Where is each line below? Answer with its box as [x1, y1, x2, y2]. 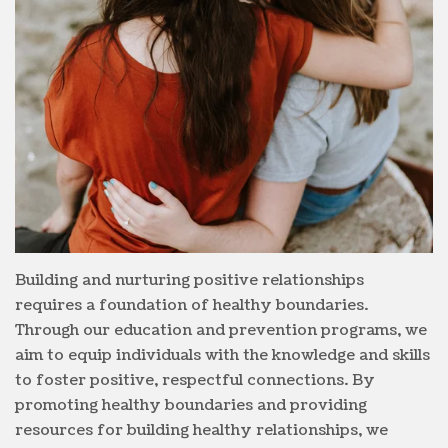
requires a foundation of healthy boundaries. [15, 294, 368, 316]
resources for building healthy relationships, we [15, 419, 388, 441]
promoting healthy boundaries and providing [15, 394, 367, 416]
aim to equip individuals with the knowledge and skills [15, 344, 430, 366]
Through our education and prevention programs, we [15, 319, 427, 341]
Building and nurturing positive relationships [15, 269, 364, 291]
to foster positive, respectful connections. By [15, 369, 375, 391]
